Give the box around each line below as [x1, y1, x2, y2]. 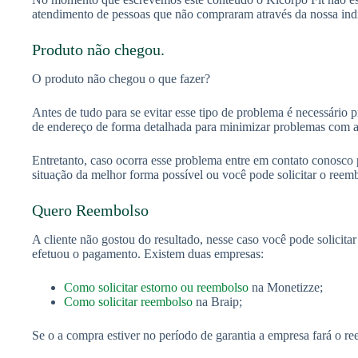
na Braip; [193, 294, 242, 308]
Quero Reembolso [32, 201, 149, 219]
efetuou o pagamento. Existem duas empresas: [32, 246, 264, 261]
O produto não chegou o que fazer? [32, 71, 210, 86]
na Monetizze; [249, 280, 323, 294]
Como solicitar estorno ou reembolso [64, 280, 249, 294]
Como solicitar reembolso [64, 294, 193, 308]
